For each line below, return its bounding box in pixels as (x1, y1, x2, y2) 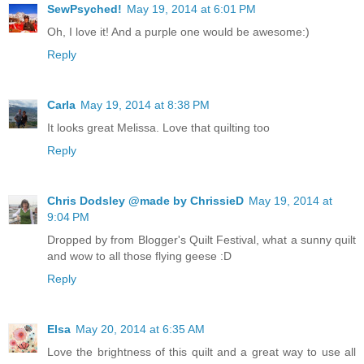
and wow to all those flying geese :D (47, 249, 232, 262)
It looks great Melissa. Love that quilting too (47, 121, 270, 134)
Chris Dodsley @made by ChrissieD (47, 193, 244, 207)
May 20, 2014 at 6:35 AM (76, 322, 205, 336)
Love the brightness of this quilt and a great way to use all (47, 344, 356, 358)
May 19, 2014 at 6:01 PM (127, 2, 256, 16)
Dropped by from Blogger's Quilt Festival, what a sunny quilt (47, 232, 356, 246)
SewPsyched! (47, 2, 122, 16)
